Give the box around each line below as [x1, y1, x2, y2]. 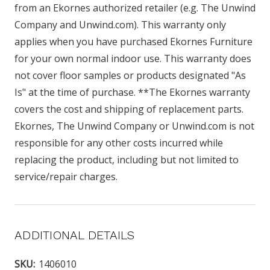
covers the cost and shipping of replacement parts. [14, 102, 243, 116]
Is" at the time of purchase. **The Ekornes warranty [14, 86, 250, 99]
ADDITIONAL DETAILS [14, 228, 135, 243]
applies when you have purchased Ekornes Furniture [14, 35, 253, 49]
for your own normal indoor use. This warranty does [14, 52, 251, 66]
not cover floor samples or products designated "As [14, 69, 246, 83]
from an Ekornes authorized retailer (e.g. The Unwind [14, 1, 256, 15]
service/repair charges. [14, 170, 118, 184]
